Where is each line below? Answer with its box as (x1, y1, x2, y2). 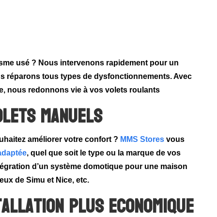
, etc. (72, 176, 90, 185)
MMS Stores (120, 135, 165, 144)
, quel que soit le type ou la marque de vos (27, 149, 181, 157)
